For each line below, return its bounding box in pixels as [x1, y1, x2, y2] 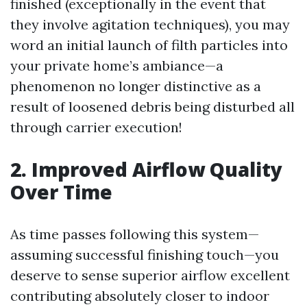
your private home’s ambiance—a [10, 57, 223, 75]
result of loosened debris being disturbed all [10, 98, 295, 116]
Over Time [10, 179, 112, 206]
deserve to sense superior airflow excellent [10, 267, 290, 284]
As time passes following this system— [10, 225, 259, 243]
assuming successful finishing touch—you [10, 246, 279, 264]
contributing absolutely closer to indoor [10, 287, 269, 305]
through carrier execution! [10, 119, 182, 136]
